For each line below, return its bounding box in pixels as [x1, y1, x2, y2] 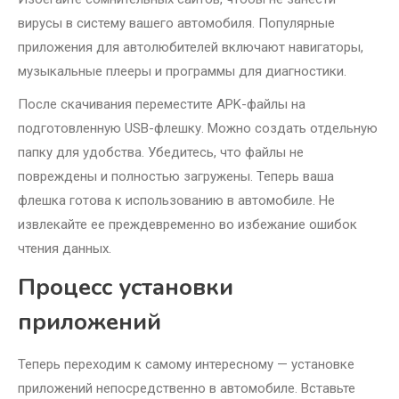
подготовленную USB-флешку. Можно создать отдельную [18, 120, 378, 137]
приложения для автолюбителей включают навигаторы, [18, 39, 363, 56]
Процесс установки [18, 272, 233, 304]
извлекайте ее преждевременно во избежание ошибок [18, 216, 357, 233]
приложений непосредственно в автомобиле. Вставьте [18, 380, 355, 397]
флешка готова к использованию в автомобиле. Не [18, 192, 335, 209]
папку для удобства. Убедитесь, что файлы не [18, 144, 304, 161]
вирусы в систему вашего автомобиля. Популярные [18, 15, 335, 32]
